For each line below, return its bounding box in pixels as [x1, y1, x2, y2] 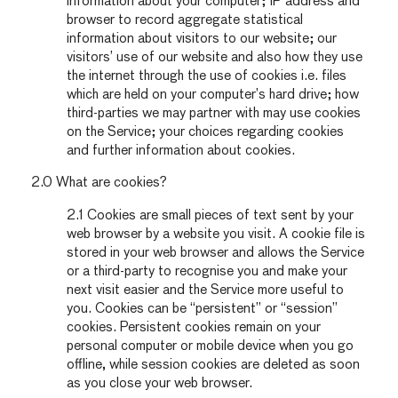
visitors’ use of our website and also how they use [67, 50, 362, 64]
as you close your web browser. [67, 376, 252, 390]
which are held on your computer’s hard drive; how [67, 87, 359, 101]
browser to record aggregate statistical [67, 12, 303, 27]
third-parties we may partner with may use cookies [67, 106, 361, 120]
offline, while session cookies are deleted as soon [67, 357, 360, 371]
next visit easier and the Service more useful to [67, 283, 344, 297]
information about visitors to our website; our [67, 31, 337, 45]
